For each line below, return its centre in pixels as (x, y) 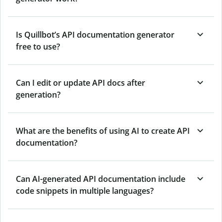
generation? (38, 95)
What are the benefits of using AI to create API (103, 131)
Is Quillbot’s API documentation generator (95, 35)
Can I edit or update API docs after (81, 83)
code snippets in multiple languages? (85, 191)
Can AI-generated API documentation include (101, 179)
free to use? (38, 47)
